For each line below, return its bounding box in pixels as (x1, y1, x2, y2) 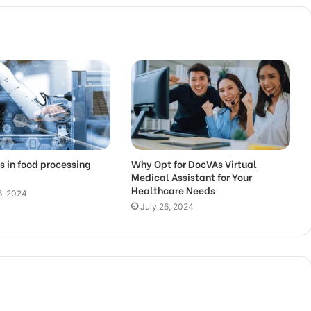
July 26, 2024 (140, 201, 194, 212)
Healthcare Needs (131, 183, 215, 198)
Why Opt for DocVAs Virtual (131, 156, 257, 171)
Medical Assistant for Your (131, 169, 252, 185)
